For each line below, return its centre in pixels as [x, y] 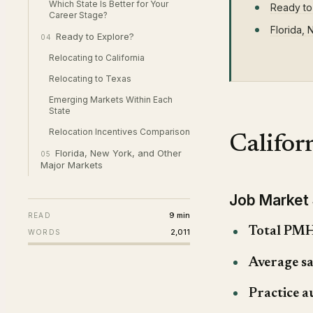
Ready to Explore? [95, 36]
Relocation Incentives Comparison [119, 132]
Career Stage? [78, 15]
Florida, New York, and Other [118, 153]
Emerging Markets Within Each [111, 100]
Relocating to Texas [90, 79]
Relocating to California [97, 58]
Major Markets [72, 165]
